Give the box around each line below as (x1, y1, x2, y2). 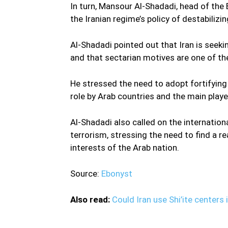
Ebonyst (101, 168, 132, 179)
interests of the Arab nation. (70, 142, 179, 153)
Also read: (70, 194, 112, 205)
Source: (70, 168, 101, 179)
